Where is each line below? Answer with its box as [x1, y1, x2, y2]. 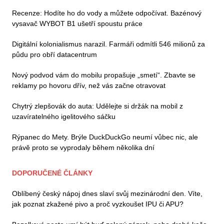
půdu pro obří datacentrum [12, 50, 97, 59]
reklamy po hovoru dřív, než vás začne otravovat [12, 81, 165, 90]
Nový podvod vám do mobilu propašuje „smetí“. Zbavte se [12, 71, 195, 79]
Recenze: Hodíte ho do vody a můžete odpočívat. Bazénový [12, 9, 201, 17]
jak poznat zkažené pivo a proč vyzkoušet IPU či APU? [12, 200, 183, 208]
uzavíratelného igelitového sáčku [12, 112, 115, 121]
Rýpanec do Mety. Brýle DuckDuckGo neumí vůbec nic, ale [12, 133, 198, 141]
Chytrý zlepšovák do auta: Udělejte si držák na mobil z [12, 102, 183, 110]
